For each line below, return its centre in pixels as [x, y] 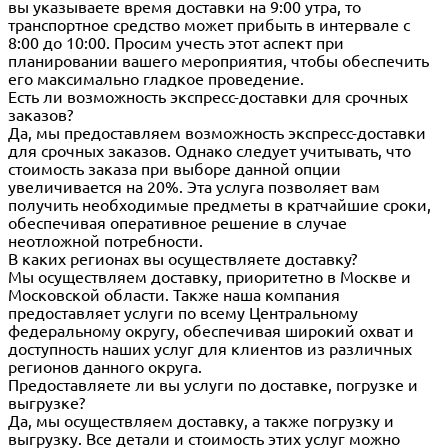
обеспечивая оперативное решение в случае [177, 223]
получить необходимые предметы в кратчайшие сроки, [219, 205]
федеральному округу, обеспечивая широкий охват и [211, 331]
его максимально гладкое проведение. [156, 79]
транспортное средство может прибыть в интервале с [209, 25]
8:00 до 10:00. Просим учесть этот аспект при [176, 43]
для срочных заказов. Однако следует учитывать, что [209, 151]
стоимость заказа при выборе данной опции [174, 169]
